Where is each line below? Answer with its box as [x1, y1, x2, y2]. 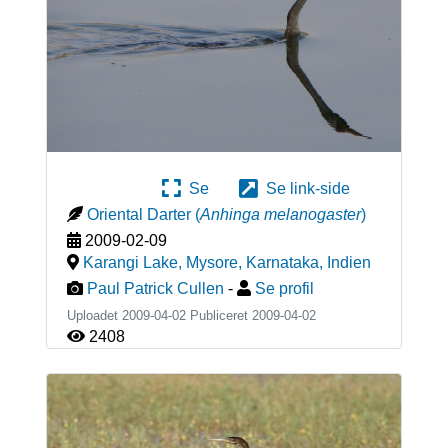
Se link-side [258, 180, 350, 198]
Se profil [254, 280, 314, 298]
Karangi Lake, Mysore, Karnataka [82, 254, 319, 272]
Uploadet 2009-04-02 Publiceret [66, 308, 252, 324]
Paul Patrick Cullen [86, 280, 228, 298]
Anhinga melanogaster [199, 206, 361, 224]
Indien [326, 254, 371, 272]
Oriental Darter [86, 206, 191, 224]
